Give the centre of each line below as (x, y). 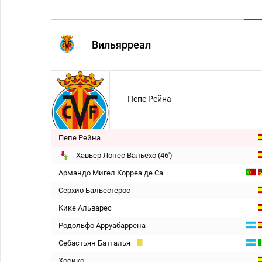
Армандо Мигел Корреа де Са (111, 173)
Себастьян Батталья (94, 243)
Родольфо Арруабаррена (102, 225)
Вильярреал (121, 45)
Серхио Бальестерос (94, 190)
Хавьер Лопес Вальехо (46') (124, 155)
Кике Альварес (85, 208)
